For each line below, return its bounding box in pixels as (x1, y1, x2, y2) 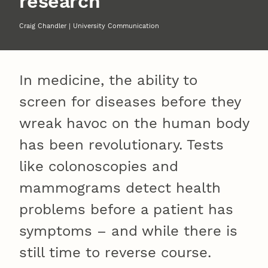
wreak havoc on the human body (19, 114, 249, 132)
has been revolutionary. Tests (19, 136, 224, 153)
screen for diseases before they (19, 93, 240, 110)
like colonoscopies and (19, 157, 178, 175)
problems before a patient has (19, 200, 233, 218)
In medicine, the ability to (19, 71, 197, 89)
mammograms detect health (19, 179, 221, 196)
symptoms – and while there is (19, 222, 237, 239)
